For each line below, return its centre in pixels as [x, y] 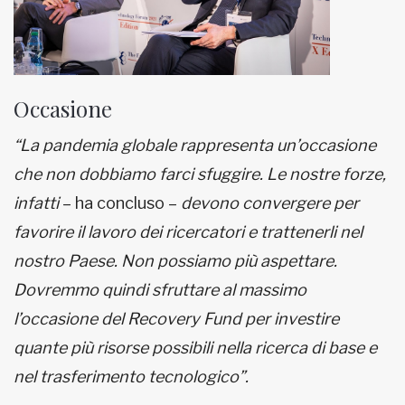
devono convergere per [270, 203]
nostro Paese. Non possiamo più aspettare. [175, 261]
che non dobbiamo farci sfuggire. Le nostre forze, [200, 174]
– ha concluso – [122, 203]
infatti [38, 203]
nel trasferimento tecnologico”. [131, 377]
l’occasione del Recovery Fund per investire [176, 319]
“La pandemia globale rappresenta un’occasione [195, 146]
